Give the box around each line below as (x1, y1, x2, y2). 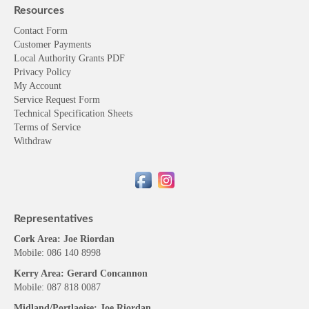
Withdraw (14, 123, 52, 134)
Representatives (14, 201, 93, 212)
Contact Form (14, 13, 68, 24)
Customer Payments (14, 27, 91, 38)
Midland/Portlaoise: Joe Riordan (14, 290, 151, 301)
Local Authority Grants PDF (14, 41, 125, 52)
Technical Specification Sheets (14, 96, 132, 107)
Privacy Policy (14, 54, 71, 66)
